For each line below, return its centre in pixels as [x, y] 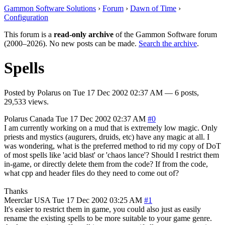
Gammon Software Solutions [50, 8]
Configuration [26, 17]
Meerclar [18, 200]
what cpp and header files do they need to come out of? [91, 173]
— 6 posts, [181, 92]
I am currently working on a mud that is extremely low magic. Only [111, 128]
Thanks [16, 191]
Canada [42, 119]
